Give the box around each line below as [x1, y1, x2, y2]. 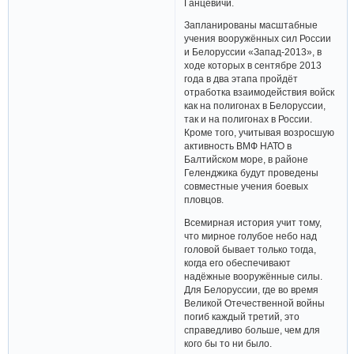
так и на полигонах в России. [184, 114, 313, 125]
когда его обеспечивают [184, 258, 292, 268]
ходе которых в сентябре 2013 [184, 60, 322, 71]
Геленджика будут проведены [184, 168, 319, 179]
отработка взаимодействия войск [184, 87, 335, 98]
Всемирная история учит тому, [184, 217, 322, 228]
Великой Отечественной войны [184, 298, 326, 308]
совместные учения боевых [184, 181, 309, 192]
